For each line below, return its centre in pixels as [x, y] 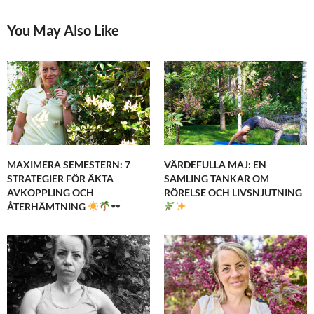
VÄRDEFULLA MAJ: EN [215, 165]
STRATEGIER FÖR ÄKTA [60, 179]
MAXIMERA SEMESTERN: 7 [69, 165]
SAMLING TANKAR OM [217, 179]
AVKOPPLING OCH [50, 193]
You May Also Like [63, 30]
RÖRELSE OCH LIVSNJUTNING [233, 193]
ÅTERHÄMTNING [47, 207]
